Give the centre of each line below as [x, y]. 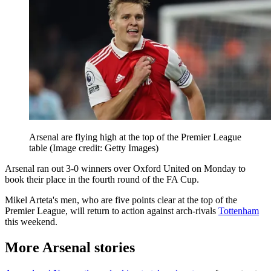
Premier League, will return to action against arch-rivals [112, 211]
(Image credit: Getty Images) [104, 148]
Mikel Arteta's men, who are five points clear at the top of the [121, 200]
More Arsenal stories [70, 247]
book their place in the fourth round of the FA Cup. [102, 180]
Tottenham [239, 211]
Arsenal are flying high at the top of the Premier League [135, 137]
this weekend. [31, 222]
